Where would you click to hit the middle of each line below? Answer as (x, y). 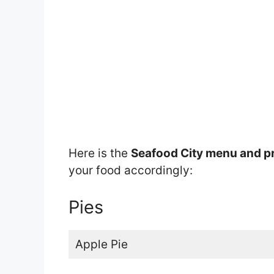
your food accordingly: (131, 171)
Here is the (100, 154)
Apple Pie (101, 244)
